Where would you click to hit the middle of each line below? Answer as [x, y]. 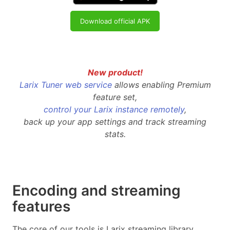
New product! [115, 73]
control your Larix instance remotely [114, 110]
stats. [115, 134]
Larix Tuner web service [65, 85]
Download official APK [115, 21]
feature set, [115, 97]
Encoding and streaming [97, 191]
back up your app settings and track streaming [115, 122]
